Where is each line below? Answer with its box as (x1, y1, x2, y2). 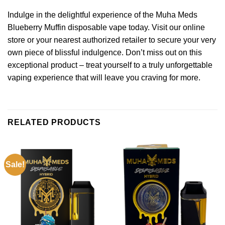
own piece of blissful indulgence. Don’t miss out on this (8, 48, 202, 57)
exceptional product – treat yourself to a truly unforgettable (8, 61, 212, 70)
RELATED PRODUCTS (8, 118, 101, 127)
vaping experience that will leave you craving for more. (8, 73, 200, 82)
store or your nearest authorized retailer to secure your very (8, 36, 216, 45)
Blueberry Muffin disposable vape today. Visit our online (8, 23, 205, 32)
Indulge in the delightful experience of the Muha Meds (8, 11, 197, 20)
